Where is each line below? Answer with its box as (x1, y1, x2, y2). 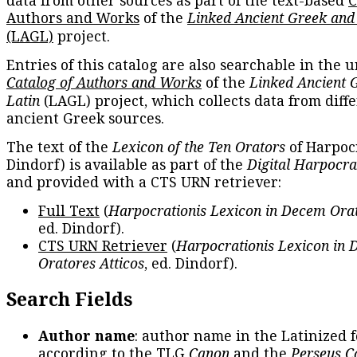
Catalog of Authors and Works (6, 72, 202, 92)
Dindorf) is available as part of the (6, 154, 247, 174)
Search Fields (6, 286, 132, 312)
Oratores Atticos (38, 253, 144, 273)
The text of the (6, 136, 112, 156)
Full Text (38, 200, 100, 220)
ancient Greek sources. (6, 108, 164, 127)
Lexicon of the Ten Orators (112, 136, 285, 156)
